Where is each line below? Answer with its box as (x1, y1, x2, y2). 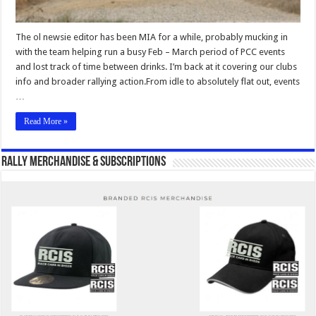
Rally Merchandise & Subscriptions (1, 155, 166, 170)
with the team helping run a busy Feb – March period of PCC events (16, 47, 286, 58)
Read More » (24, 116, 68, 127)
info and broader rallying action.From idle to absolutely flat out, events (16, 76, 300, 87)
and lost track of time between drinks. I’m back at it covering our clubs (16, 61, 298, 73)
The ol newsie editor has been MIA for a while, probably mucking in (16, 32, 288, 43)
